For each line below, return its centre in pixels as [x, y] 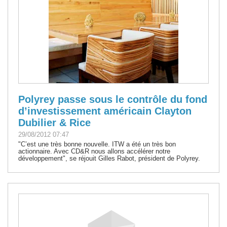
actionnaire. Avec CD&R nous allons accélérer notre [94, 151]
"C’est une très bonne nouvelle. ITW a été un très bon [97, 144]
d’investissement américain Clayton [105, 111]
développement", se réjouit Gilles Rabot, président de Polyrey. [109, 158]
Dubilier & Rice [54, 122]
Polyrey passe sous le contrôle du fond [113, 99]
